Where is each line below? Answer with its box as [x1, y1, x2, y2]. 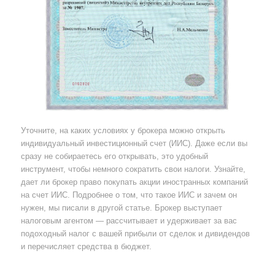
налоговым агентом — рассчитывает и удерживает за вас [20, 216, 237, 226]
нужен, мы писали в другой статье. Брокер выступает [20, 203, 222, 213]
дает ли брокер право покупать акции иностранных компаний [20, 177, 248, 187]
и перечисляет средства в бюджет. [20, 242, 152, 252]
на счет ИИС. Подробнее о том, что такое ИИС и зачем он [20, 190, 237, 200]
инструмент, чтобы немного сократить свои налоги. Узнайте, [20, 165, 246, 174]
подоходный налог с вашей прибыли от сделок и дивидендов [20, 229, 250, 239]
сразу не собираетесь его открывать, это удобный [20, 152, 208, 161]
